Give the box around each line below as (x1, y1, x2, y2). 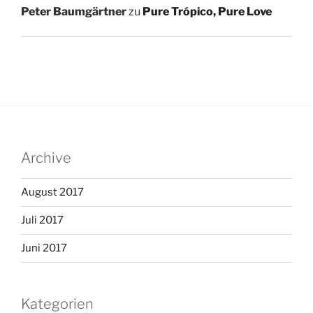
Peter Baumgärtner (21, 4, 126, 18)
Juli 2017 (21, 214, 64, 227)
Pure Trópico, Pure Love (143, 4, 272, 18)
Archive (21, 149, 71, 166)
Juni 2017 (21, 242, 67, 255)
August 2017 (21, 186, 84, 199)
